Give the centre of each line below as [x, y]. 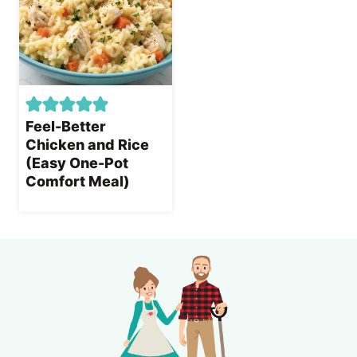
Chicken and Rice [87, 145]
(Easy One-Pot [77, 163]
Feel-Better [66, 127]
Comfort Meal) [78, 182]
